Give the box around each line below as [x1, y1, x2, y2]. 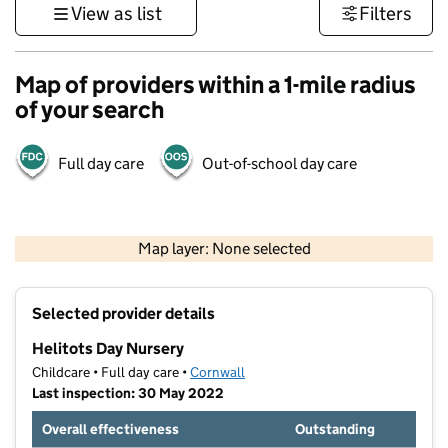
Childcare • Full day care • [32, 363, 190, 382]
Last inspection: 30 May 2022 [32, 384, 224, 403]
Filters [359, 2, 412, 25]
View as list [70, 2, 162, 25]
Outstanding [295, 420, 375, 439]
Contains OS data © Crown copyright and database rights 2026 [166, 257, 429, 271]
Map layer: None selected [137, 239, 311, 259]
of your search [15, 95, 164, 124]
